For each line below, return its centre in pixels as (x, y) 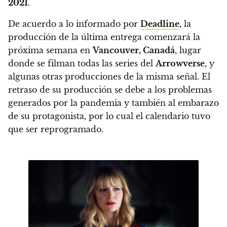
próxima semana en (50, 50)
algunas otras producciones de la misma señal (103, 76)
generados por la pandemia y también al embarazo (113, 103)
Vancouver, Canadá (134, 50)
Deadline (160, 24)
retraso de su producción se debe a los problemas (110, 89)
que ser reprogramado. (56, 129)
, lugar (188, 50)
